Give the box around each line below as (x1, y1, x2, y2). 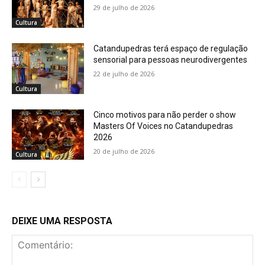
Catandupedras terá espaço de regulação (93, 44, 248, 53)
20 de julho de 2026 (93, 146, 155, 156)
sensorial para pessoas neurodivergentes (93, 55, 248, 64)
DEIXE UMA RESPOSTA (12, 215, 112, 227)
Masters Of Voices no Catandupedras (93, 121, 234, 131)
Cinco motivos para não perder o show (93, 109, 237, 119)
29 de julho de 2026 (93, 3, 155, 12)
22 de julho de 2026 (93, 69, 155, 78)
